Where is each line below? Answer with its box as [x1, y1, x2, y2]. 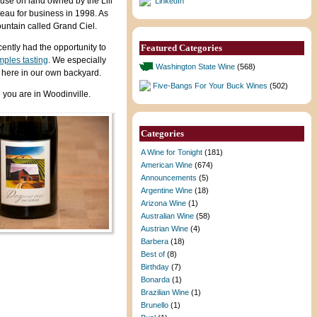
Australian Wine [141, 212, 195, 220]
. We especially [47, 55, 106, 65]
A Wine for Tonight [141, 148, 203, 156]
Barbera [141, 237, 169, 246]
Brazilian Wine [141, 288, 190, 296]
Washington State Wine [156, 62, 236, 71]
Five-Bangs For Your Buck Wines [153, 81, 268, 91]
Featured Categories [141, 42, 223, 53]
